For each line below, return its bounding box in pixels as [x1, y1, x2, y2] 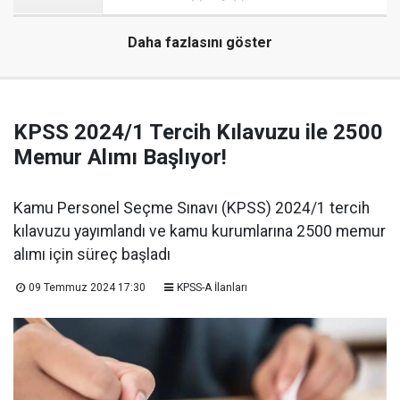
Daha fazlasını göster [128, 34, 272, 52]
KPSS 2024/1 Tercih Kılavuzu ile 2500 [13, 120, 383, 146]
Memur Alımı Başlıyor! [13, 145, 227, 171]
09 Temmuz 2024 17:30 [28, 281, 146, 295]
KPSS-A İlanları [176, 281, 247, 295]
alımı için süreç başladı [13, 246, 171, 264]
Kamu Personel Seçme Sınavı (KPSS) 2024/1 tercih [13, 199, 370, 218]
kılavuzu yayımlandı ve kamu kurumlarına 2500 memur [13, 222, 386, 241]
